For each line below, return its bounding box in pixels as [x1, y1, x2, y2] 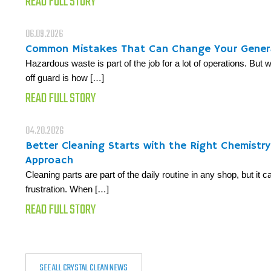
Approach [25, 153, 73, 167]
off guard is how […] [25, 72, 104, 83]
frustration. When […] [25, 183, 109, 194]
